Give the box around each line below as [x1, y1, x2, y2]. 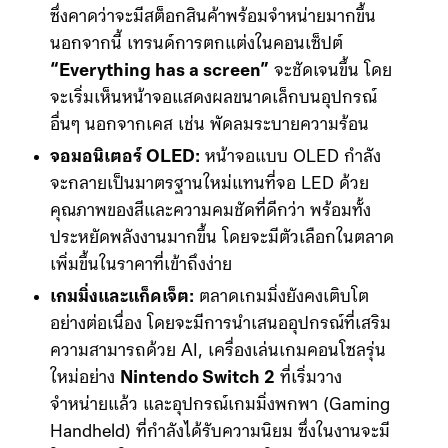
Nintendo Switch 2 [120, 369, 275, 389]
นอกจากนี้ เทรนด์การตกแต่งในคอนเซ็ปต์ [50, 35, 343, 55]
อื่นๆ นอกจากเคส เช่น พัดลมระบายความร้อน [50, 116, 369, 136]
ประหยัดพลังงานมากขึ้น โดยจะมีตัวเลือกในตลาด [50, 229, 394, 249]
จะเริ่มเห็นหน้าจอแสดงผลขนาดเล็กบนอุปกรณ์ [50, 89, 377, 109]
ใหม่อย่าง [50, 369, 120, 389]
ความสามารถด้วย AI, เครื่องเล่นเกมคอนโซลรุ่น [50, 342, 386, 362]
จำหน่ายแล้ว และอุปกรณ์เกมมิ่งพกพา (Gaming [50, 396, 390, 416]
